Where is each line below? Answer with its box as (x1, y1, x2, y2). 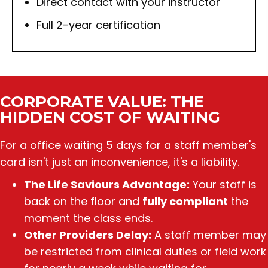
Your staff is (190, 177, 257, 192)
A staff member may (151, 227, 266, 242)
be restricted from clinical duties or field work (24, 244, 266, 259)
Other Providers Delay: (24, 227, 151, 242)
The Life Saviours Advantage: (24, 177, 190, 192)
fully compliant (142, 194, 228, 209)
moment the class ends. (24, 211, 153, 226)
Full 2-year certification (36, 17, 160, 32)
